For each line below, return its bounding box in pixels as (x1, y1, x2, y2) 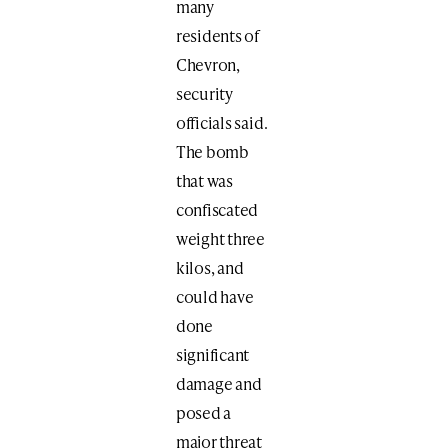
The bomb (175, 139, 249, 163)
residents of (175, 23, 260, 47)
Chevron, (175, 52, 240, 76)
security (175, 81, 233, 105)
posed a (175, 400, 232, 424)
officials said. (175, 110, 268, 134)
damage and (175, 371, 262, 395)
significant (175, 342, 250, 366)
